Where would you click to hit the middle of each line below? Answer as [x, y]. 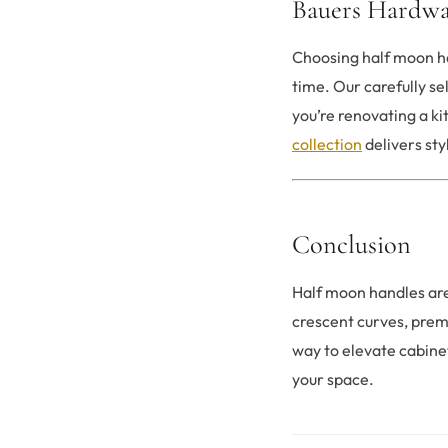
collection [327, 144]
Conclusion [351, 245]
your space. [333, 379]
